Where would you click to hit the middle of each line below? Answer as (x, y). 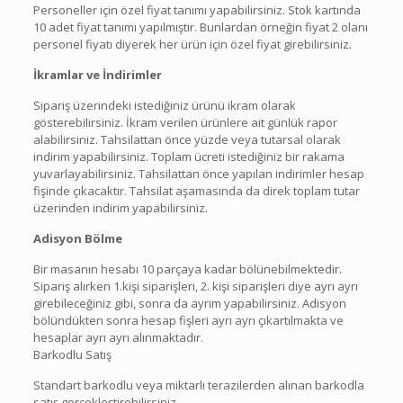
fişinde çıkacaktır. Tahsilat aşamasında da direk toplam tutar (196, 190)
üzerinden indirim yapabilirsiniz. (120, 207)
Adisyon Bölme (77, 238)
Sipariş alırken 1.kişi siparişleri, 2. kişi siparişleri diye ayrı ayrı (195, 286)
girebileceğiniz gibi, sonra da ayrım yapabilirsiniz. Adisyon (189, 303)
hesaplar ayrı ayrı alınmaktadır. (118, 337)
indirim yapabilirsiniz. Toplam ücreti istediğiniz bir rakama (188, 156)
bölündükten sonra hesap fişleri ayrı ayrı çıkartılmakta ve (188, 320)
